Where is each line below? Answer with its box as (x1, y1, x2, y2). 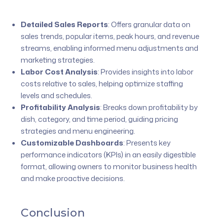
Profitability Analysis (21, 102, 101, 112)
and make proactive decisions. (21, 173, 125, 184)
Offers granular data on (110, 19, 191, 30)
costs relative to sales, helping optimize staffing (21, 78, 184, 89)
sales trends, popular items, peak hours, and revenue (21, 31, 200, 41)
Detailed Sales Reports (21, 19, 109, 30)
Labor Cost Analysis (21, 66, 98, 77)
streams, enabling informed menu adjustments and (21, 42, 199, 53)
